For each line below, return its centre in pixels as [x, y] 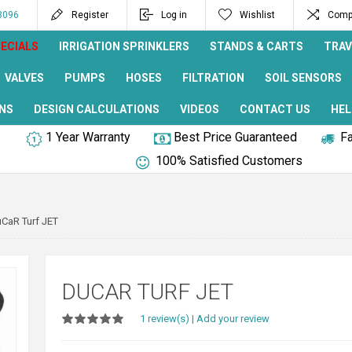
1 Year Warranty [88, 137]
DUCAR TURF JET [147, 292]
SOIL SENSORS [303, 78]
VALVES [24, 78]
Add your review [233, 319]
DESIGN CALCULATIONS [97, 109]
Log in [174, 15]
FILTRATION [213, 78]
